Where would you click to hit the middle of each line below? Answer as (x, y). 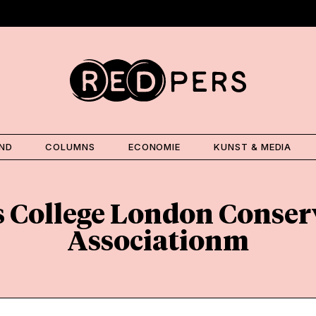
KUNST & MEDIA (253, 146)
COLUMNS (71, 146)
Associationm (158, 242)
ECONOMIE (154, 146)
